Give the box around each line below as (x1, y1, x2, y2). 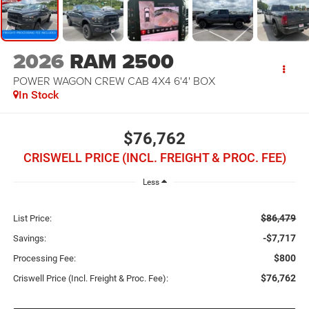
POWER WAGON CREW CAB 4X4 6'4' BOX (12, 73, 215, 89)
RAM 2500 (69, 46, 174, 77)
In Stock (18, 88, 59, 102)
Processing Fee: (12, 253, 76, 264)
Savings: (12, 233, 46, 244)
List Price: (12, 213, 52, 224)
